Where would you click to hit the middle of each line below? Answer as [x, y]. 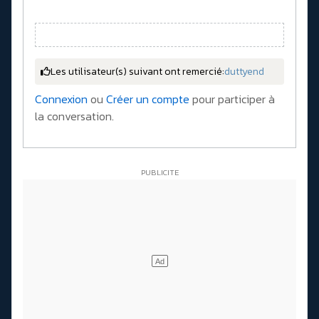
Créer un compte [148, 99]
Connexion [61, 99]
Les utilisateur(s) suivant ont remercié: [137, 71]
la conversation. [74, 116]
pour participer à [232, 99]
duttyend [244, 71]
